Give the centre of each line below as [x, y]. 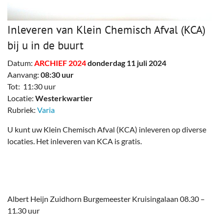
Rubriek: [22, 110]
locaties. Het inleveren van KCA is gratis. [75, 141]
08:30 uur [57, 75]
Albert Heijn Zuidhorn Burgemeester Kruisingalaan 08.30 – [106, 199]
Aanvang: [24, 75]
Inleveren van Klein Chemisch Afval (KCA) [106, 30]
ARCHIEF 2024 [60, 63]
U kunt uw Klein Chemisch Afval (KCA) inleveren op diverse [107, 130]
